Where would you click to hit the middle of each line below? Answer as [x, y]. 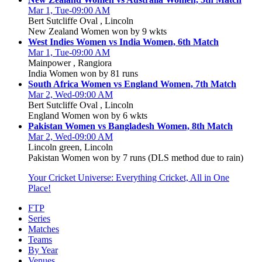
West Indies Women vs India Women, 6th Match [123, 42]
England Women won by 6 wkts [88, 116]
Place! [39, 188]
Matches [44, 229]
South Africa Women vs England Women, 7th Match [132, 84]
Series [39, 219]
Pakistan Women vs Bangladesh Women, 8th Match [130, 126]
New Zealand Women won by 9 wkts [97, 32]
